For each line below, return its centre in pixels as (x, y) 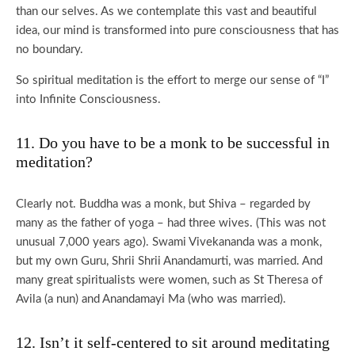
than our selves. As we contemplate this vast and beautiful (166, 11)
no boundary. (50, 50)
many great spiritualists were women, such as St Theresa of (169, 280)
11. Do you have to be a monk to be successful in (173, 143)
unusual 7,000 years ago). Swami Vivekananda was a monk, (169, 242)
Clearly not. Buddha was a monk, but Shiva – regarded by (163, 204)
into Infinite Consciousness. (88, 99)
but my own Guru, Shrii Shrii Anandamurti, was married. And (169, 261)
